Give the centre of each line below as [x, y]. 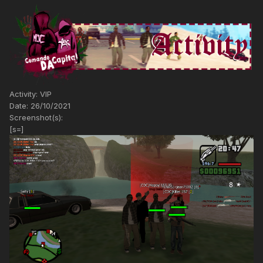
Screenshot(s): [36, 118]
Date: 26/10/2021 [40, 106]
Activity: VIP [31, 94]
